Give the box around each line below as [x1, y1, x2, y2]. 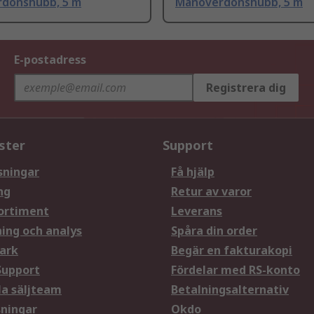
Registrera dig [206, 80, 286, 96]
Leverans [171, 203, 222, 219]
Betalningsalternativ [171, 282, 289, 298]
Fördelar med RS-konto [171, 262, 300, 278]
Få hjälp [171, 164, 214, 180]
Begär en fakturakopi [171, 243, 292, 259]
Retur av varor [171, 184, 252, 200]
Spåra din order [171, 223, 257, 239]
